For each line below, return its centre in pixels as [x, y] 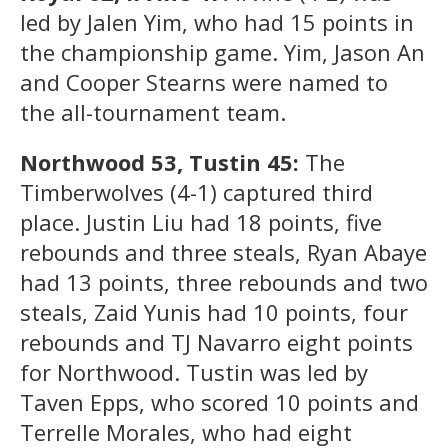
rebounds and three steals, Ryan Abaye [223, 251]
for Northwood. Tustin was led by [194, 371]
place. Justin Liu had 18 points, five [201, 221]
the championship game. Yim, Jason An [222, 51]
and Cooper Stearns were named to [204, 81]
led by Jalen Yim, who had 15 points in [217, 21]
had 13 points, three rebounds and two [224, 281]
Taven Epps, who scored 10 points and [219, 401]
